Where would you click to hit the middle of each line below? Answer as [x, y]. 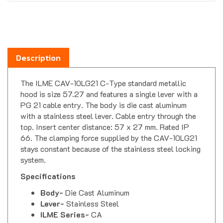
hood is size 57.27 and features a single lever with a [109, 85]
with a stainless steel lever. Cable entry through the [108, 107]
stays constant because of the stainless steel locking [111, 140]
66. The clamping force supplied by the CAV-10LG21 [109, 129]
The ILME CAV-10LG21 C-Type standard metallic [103, 74]
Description [38, 49]
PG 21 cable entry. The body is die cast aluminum [104, 96]
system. [33, 151]
